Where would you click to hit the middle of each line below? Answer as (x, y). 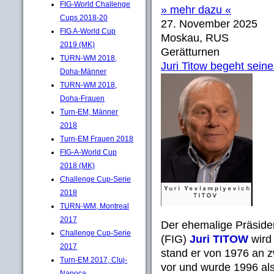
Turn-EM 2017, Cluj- (94, 260)
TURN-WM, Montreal (94, 206)
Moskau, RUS (195, 38)
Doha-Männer (83, 71)
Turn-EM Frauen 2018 (97, 139)
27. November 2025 (209, 24)
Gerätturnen (190, 52)
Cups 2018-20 (84, 17)
